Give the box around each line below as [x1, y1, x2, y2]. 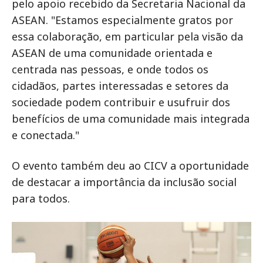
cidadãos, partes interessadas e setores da [12, 79, 228, 93]
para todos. [12, 191, 70, 205]
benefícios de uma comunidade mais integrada [12, 112, 249, 126]
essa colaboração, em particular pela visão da [12, 29, 243, 43]
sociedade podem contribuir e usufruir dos [12, 95, 230, 109]
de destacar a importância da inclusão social [12, 175, 237, 189]
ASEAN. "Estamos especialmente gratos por [12, 13, 233, 27]
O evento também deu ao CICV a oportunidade [12, 159, 249, 173]
